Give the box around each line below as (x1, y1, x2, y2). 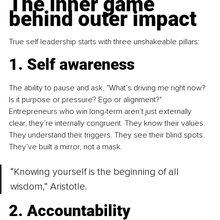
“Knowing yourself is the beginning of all (10, 166, 181, 178)
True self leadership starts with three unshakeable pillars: (9, 37, 200, 47)
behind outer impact (9, 7, 196, 31)
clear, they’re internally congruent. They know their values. (9, 118, 207, 129)
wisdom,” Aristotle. (10, 181, 87, 193)
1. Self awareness (9, 55, 135, 74)
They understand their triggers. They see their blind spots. (9, 130, 207, 140)
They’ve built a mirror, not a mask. (9, 142, 122, 152)
